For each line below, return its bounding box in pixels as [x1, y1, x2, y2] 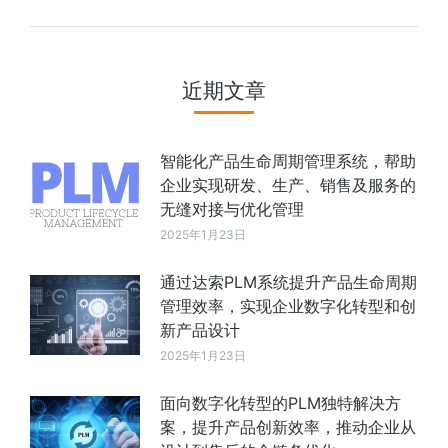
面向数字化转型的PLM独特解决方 [160, 393, 401, 413]
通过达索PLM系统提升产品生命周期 [160, 272, 417, 292]
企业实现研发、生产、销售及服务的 [160, 175, 416, 195]
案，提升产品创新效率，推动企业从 [160, 417, 416, 437]
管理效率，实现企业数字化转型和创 [160, 296, 416, 316]
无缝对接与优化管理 [160, 199, 304, 219]
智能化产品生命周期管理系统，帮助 [160, 151, 416, 171]
